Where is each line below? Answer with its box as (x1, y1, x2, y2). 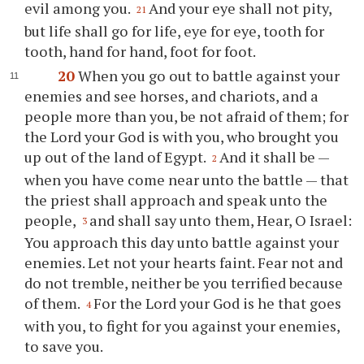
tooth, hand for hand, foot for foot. (24, 41, 257, 61)
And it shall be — (219, 147, 330, 167)
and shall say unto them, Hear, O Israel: (89, 210, 353, 230)
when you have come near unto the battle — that (24, 169, 349, 189)
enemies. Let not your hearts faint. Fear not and (24, 253, 344, 273)
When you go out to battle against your (77, 66, 340, 85)
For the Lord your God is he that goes (93, 293, 342, 314)
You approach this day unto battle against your (24, 232, 340, 253)
